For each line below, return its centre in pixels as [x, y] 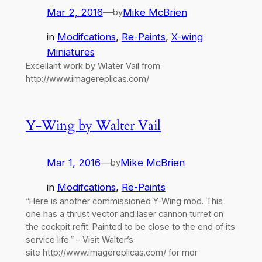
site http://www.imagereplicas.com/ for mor [111, 253]
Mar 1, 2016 [73, 162]
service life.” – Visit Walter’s [79, 240]
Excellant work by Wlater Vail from [93, 66]
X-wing [187, 37]
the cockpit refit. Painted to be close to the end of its [130, 227]
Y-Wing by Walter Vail [93, 126]
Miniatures [70, 52]
